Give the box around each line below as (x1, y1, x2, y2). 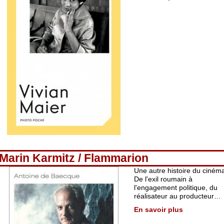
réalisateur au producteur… (134, 192, 221, 200)
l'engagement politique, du (134, 183, 217, 191)
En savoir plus (134, 205, 183, 213)
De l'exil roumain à (134, 175, 192, 183)
